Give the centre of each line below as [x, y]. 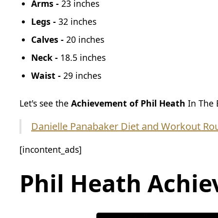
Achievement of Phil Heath [128, 103]
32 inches [76, 21]
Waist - [47, 75]
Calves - [49, 39]
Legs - [44, 21]
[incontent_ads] [51, 149]
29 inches [82, 75]
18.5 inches [83, 57]
